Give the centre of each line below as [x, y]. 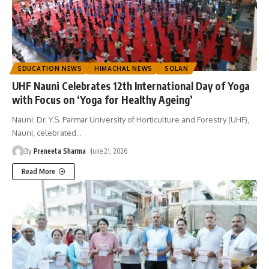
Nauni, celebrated [44, 132]
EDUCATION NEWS [50, 68]
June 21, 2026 [109, 151]
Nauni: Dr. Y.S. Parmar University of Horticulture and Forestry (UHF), [131, 119]
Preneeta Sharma [60, 151]
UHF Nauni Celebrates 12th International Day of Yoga [131, 86]
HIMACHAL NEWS [123, 68]
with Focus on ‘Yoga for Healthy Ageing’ [102, 99]
